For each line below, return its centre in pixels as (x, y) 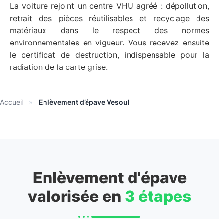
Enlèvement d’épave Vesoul (84, 102)
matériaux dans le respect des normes (109, 30)
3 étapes (158, 197)
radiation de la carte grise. (59, 67)
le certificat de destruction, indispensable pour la (109, 55)
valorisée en (76, 197)
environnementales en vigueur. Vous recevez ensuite (109, 43)
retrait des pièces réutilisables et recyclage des (109, 18)
